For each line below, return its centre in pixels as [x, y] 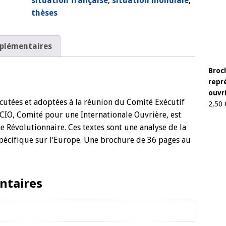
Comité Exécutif [156, 102]
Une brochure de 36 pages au [137, 140]
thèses [44, 13]
